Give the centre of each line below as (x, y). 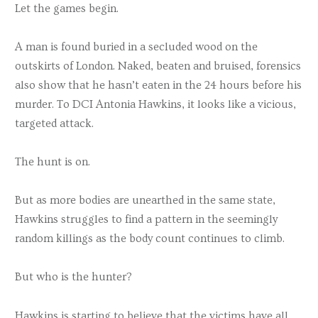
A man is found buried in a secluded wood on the (136, 46)
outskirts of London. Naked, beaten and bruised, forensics (158, 66)
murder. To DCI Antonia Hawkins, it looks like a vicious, (155, 104)
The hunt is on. (53, 162)
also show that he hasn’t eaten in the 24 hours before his (158, 85)
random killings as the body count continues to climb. (150, 239)
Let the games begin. (67, 8)
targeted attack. (54, 123)
